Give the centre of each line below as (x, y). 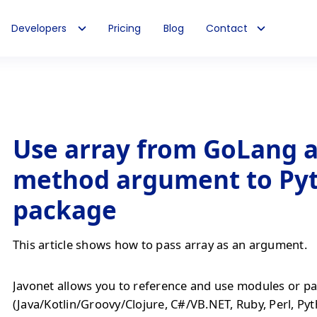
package (65, 210)
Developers (39, 28)
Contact (227, 28)
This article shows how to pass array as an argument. (160, 244)
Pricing (125, 28)
